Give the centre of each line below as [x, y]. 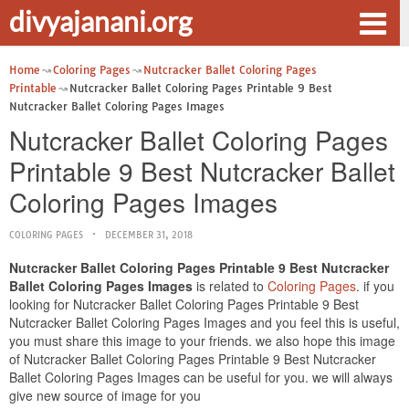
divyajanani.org [100, 21]
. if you [375, 286]
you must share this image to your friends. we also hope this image [202, 341]
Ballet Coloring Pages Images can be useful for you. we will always [201, 377]
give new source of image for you [105, 395]
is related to [230, 286]
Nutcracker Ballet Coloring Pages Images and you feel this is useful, [204, 322]
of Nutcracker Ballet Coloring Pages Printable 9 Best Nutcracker [193, 359]
